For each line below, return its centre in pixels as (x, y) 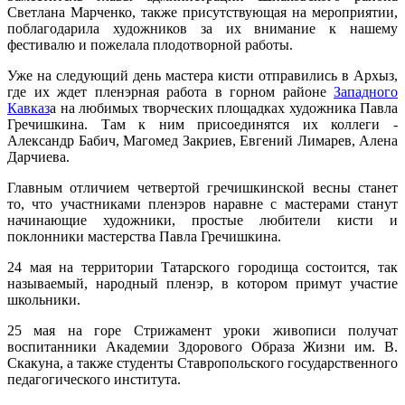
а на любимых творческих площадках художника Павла (224, 108)
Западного (366, 92)
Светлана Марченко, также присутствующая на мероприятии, (202, 13)
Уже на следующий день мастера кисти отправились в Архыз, (202, 76)
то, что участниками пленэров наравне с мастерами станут (202, 204)
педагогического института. (94, 380)
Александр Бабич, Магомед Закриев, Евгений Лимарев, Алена (202, 141)
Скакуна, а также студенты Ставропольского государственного (202, 363)
